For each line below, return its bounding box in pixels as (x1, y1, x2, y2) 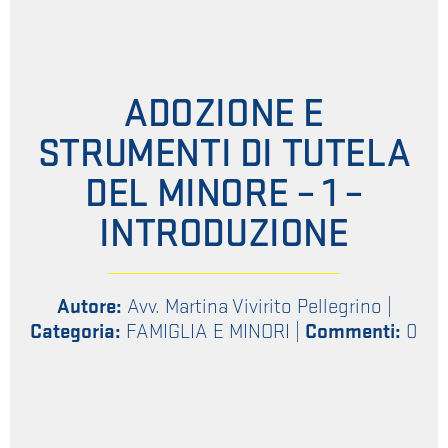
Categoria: (30, 319, 126, 345)
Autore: (56, 294, 122, 320)
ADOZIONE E (123, 90, 324, 139)
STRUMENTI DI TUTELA (37, 130, 411, 179)
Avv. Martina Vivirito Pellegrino (126, 294, 382, 320)
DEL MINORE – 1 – (85, 170, 363, 219)
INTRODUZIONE (99, 210, 349, 259)
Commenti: (305, 319, 401, 345)
